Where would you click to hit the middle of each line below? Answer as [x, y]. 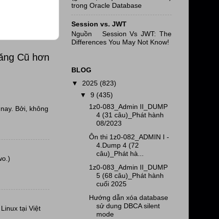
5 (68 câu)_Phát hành [130, 175]
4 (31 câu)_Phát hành [130, 115]
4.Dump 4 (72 [117, 145]
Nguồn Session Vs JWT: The [121, 34]
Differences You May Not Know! [120, 42]
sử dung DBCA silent [128, 206]
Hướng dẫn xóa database [128, 197]
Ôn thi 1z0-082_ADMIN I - [129, 137]
